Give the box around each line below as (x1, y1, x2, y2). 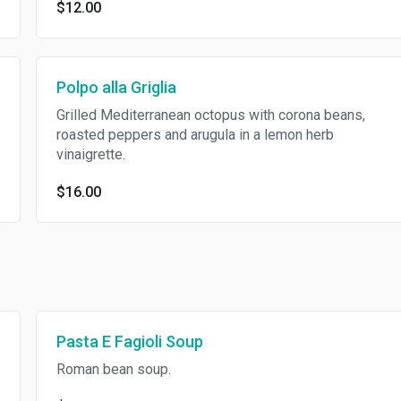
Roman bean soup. (55, 361, 171, 378)
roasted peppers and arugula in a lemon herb (55, 126, 334, 143)
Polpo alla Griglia (55, 78, 176, 97)
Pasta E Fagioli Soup (55, 332, 203, 351)
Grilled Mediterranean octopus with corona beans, (55, 107, 365, 124)
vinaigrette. (55, 146, 125, 163)
